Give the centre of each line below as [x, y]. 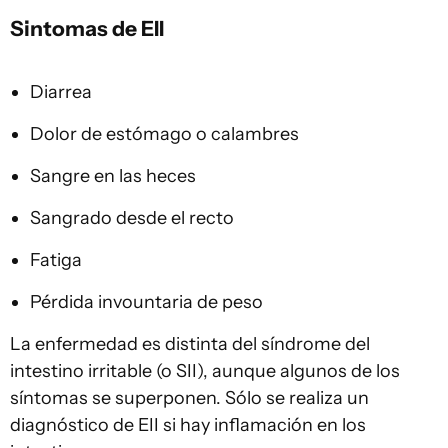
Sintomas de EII [87, 28]
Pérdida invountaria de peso [146, 302]
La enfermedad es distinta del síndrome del [190, 344]
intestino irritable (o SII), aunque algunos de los [205, 371]
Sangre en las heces [113, 176]
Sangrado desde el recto [132, 218]
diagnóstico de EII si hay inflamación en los [188, 425]
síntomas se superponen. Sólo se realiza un [189, 398]
